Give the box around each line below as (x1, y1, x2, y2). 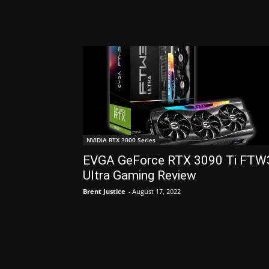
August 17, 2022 (132, 186, 181, 196)
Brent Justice (83, 186, 125, 196)
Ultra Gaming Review (83, 168, 196, 183)
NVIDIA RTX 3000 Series (86, 135, 156, 144)
